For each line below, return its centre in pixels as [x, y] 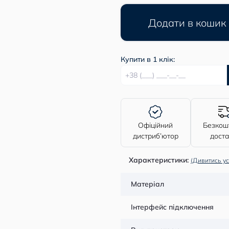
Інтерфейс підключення [172, 207]
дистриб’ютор [155, 136]
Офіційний [156, 125]
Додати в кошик [187, 22]
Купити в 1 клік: [148, 59]
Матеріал [147, 184]
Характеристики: [159, 160]
